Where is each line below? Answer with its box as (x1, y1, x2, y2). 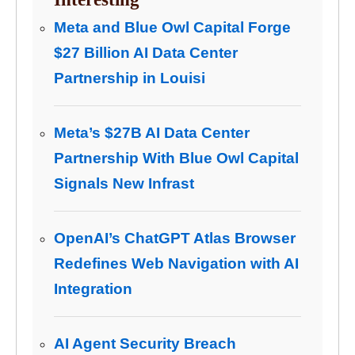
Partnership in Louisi (54, 69, 205, 86)
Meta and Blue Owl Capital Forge (54, 18, 291, 36)
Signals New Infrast (54, 174, 194, 192)
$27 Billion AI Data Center (54, 44, 238, 61)
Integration (54, 280, 132, 297)
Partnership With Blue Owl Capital (54, 149, 299, 166)
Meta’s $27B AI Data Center (54, 124, 250, 141)
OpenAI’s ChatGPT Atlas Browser (54, 229, 296, 246)
